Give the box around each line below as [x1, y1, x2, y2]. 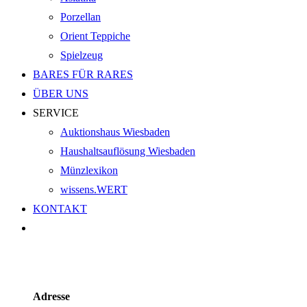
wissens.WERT [60, 183, 127, 195]
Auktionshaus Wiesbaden [60, 125, 170, 138]
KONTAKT [33, 202, 87, 214]
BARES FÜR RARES [33, 68, 133, 80]
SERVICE [33, 106, 79, 119]
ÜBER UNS [33, 87, 88, 99]
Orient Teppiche [60, 29, 130, 42]
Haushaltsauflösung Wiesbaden [60, 145, 195, 157]
